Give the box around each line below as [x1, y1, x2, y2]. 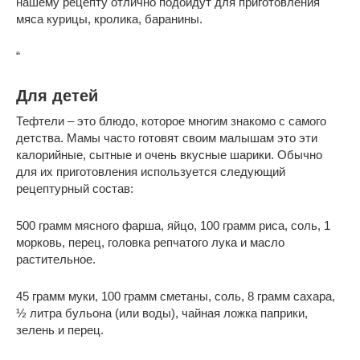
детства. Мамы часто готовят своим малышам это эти [16, 130, 317, 145]
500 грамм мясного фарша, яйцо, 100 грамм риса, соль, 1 [16, 218, 330, 232]
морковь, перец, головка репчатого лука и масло [16, 235, 284, 249]
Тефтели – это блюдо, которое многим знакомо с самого [16, 113, 326, 128]
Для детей [16, 87, 98, 104]
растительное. [16, 252, 96, 266]
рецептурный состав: [16, 181, 133, 195]
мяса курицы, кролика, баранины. [16, 11, 202, 26]
